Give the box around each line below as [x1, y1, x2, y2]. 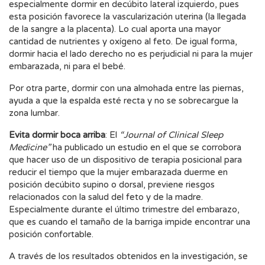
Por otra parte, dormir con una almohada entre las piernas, [9, 83, 244, 94]
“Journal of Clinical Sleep [119, 130, 223, 141]
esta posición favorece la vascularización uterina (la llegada [9, 11, 246, 22]
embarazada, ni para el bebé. [9, 61, 125, 72]
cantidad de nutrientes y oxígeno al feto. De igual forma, [9, 36, 237, 47]
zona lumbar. [9, 108, 60, 119]
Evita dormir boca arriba [9, 130, 105, 141]
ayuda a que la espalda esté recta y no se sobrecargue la [9, 95, 238, 106]
